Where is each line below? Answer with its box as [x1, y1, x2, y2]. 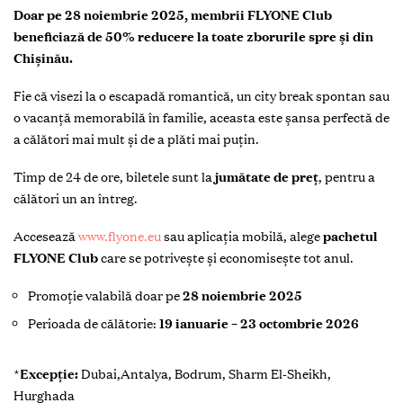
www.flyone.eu [78, 228, 161, 245]
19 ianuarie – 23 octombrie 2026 [159, 315, 359, 332]
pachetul [323, 228, 378, 245]
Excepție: [20, 365, 81, 382]
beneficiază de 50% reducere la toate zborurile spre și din [13, 28, 373, 45]
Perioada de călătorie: [28, 315, 159, 332]
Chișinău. [13, 49, 73, 67]
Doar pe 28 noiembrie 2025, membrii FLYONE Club [13, 6, 332, 23]
